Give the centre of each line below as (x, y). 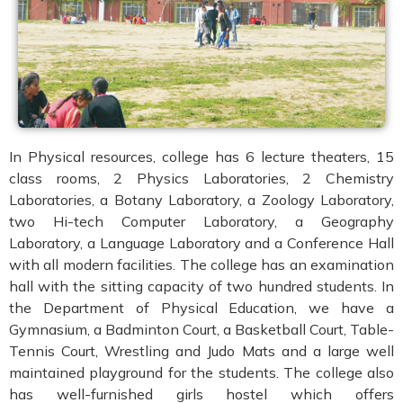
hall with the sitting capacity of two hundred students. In (201, 286)
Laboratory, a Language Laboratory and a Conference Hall (201, 242)
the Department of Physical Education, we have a (201, 307)
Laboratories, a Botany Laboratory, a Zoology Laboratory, (201, 199)
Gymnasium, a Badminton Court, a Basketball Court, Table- (201, 329)
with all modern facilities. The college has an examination (201, 264)
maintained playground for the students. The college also (201, 372)
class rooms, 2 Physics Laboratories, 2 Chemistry (201, 178)
